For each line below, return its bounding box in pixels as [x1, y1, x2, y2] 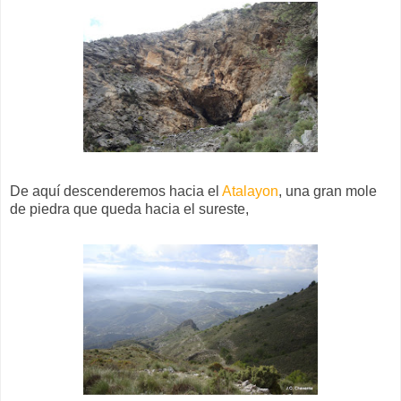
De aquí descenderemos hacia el [10, 183, 222, 199]
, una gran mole [278, 183, 377, 199]
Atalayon [222, 183, 278, 199]
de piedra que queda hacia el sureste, [10, 200, 249, 217]
